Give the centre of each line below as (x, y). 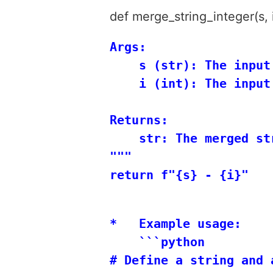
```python (157, 242)
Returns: (139, 120)
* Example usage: (175, 223)
